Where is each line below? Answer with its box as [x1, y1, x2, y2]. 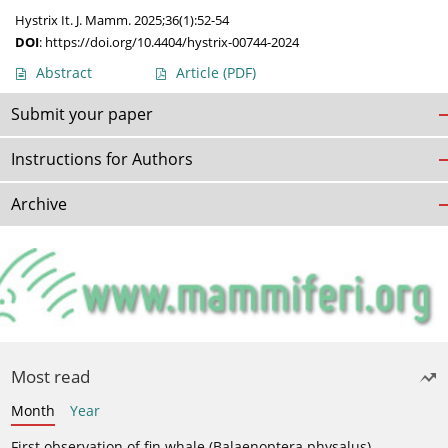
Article [176, 63, 223, 83]
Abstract [36, 63, 92, 83]
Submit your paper [11, 103, 153, 126]
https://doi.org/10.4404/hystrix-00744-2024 [45, 33, 299, 52]
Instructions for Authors [11, 148, 193, 171]
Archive [11, 193, 67, 216]
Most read [11, 364, 90, 388]
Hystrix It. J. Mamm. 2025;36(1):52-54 [15, 11, 229, 30]
